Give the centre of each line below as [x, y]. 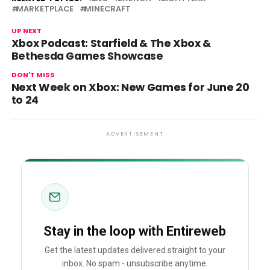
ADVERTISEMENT [135, 134]
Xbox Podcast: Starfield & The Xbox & [111, 43]
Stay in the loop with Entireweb [135, 231]
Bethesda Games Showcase [87, 56]
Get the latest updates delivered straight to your [135, 250]
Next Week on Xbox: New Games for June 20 [130, 87]
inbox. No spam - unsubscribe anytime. [135, 264]
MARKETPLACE [45, 9]
